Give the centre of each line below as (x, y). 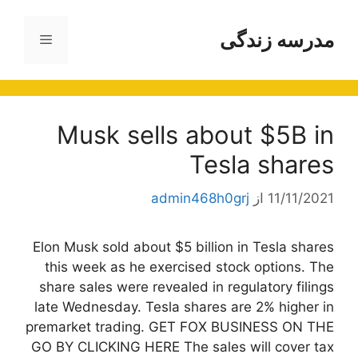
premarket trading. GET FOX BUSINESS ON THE (180, 326)
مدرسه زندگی (277, 40)
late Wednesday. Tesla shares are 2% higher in (184, 306)
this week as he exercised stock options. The (189, 267)
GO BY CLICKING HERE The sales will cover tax (183, 346)
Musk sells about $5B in (195, 135)
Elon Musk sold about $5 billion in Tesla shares (183, 247)
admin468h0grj (200, 198)
